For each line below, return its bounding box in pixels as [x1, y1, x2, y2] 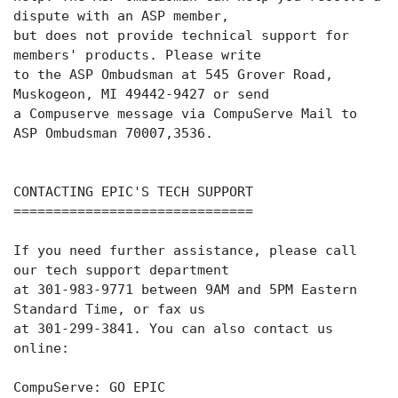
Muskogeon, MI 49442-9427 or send [13, 86, 269, 102]
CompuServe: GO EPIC [13, 379, 165, 395]
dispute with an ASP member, [13, 8, 229, 24]
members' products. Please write [13, 47, 261, 63]
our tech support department [13, 262, 229, 278]
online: [13, 340, 69, 356]
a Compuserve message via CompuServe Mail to [13, 106, 357, 122]
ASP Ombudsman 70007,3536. [13, 125, 213, 141]
